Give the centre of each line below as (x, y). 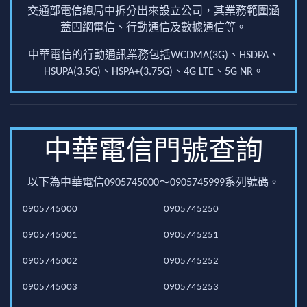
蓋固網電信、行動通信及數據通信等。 (153, 28)
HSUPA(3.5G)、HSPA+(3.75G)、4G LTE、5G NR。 (153, 72)
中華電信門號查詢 (153, 153)
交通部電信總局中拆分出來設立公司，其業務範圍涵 (153, 12)
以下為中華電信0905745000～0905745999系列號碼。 (153, 183)
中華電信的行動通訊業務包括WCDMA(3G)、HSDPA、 (153, 56)
